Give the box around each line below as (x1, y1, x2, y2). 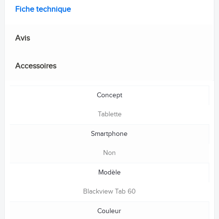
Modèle (98, 169, 121, 177)
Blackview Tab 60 (83, 188, 136, 196)
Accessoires (15, 62, 56, 71)
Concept (96, 91, 122, 100)
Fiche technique (15, 5, 71, 15)
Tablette (97, 110, 122, 119)
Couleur (97, 207, 121, 216)
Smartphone (91, 130, 128, 138)
